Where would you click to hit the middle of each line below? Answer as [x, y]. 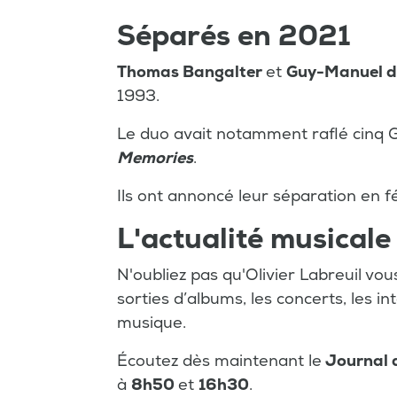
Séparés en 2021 [234, 36]
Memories [155, 158]
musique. [156, 323]
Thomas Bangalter [191, 72]
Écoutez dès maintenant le [219, 361]
